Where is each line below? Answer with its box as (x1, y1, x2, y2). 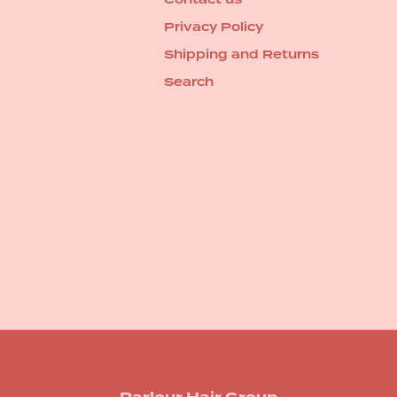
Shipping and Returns (163, 45, 319, 64)
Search (163, 73, 214, 91)
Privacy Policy (163, 18, 263, 36)
